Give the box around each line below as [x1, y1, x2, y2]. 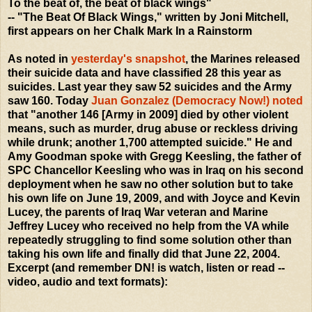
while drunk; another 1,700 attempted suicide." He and [8, 136, 292, 148]
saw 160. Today [8, 94, 91, 107]
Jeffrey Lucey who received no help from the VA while [8, 219, 289, 232]
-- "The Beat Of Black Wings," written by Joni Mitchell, [8, 10, 288, 23]
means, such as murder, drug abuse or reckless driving [8, 122, 298, 134]
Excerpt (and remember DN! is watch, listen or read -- [8, 261, 285, 274]
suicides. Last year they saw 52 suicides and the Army [8, 80, 292, 93]
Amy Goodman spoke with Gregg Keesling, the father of [8, 150, 301, 162]
